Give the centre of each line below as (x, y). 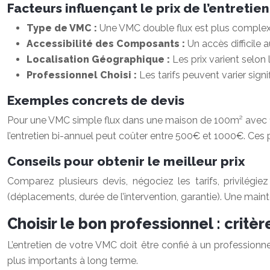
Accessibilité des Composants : (107, 44)
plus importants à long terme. (73, 261)
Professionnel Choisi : (83, 75)
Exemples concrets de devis (96, 100)
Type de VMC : (63, 28)
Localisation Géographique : (99, 59)
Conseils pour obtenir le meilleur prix (126, 161)
